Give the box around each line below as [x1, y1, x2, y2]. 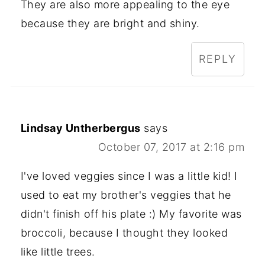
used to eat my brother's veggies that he [20, 189, 231, 202]
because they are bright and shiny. [20, 17, 200, 30]
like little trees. [20, 245, 95, 258]
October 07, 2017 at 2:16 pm [98, 141, 245, 154]
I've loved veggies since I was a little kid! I [20, 170, 238, 183]
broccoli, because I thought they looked [20, 227, 228, 240]
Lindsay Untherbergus [20, 122, 141, 135]
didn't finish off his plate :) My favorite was [20, 208, 242, 221]
